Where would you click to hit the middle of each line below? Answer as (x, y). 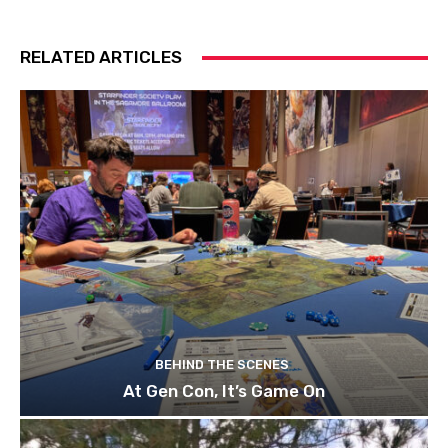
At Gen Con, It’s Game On (224, 391)
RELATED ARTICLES (101, 57)
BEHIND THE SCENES (221, 365)
